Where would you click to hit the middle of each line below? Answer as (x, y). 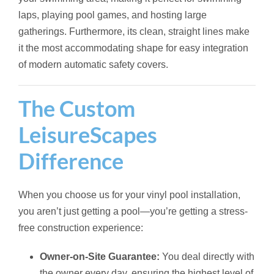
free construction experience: (81, 228)
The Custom (77, 108)
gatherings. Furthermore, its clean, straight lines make (134, 31)
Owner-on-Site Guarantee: (100, 256)
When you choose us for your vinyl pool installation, (129, 194)
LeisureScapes (88, 134)
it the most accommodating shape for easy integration (133, 48)
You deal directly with (207, 256)
